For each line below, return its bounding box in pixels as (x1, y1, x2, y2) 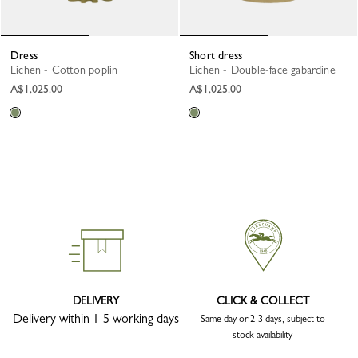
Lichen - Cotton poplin (16, 63, 118, 77)
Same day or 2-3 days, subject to (200, 313, 325, 325)
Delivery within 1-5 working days (12, 311, 179, 327)
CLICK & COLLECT (216, 294, 309, 308)
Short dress (194, 49, 243, 62)
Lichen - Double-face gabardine (195, 63, 336, 77)
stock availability (233, 329, 292, 341)
